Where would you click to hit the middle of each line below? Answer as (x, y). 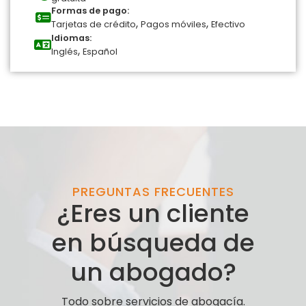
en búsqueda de (153, 243)
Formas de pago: (90, 11)
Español (100, 52)
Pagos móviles (173, 25)
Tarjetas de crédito (94, 25)
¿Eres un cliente (153, 214)
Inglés (65, 52)
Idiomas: (71, 38)
